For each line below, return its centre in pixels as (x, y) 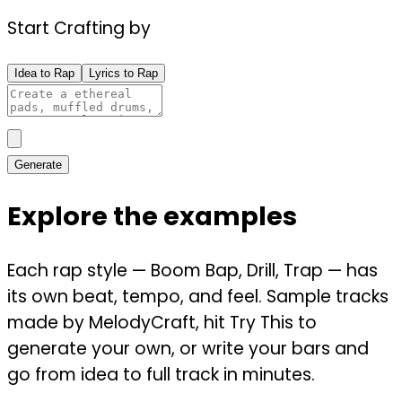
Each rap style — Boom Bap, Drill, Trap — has (192, 270)
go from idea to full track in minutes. (161, 374)
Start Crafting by (79, 29)
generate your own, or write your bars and (188, 348)
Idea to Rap (44, 74)
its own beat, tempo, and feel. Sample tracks (198, 296)
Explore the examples (152, 217)
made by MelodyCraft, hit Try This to (162, 322)
